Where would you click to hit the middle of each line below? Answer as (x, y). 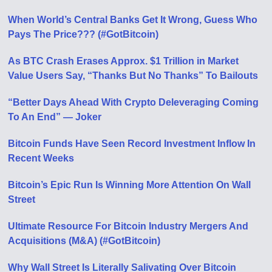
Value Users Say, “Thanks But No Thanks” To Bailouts (133, 75)
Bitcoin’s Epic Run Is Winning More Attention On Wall (130, 185)
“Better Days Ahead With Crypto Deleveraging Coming (134, 102)
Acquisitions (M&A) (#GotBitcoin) (84, 240)
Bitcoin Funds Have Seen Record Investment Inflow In (132, 143)
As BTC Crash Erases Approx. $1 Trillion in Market (124, 61)
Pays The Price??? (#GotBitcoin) (83, 34)
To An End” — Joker (55, 117)
